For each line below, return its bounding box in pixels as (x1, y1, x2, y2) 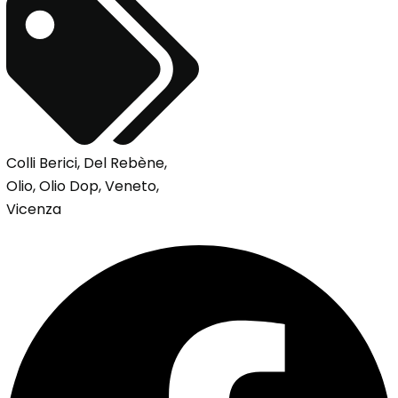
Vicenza (6, 199, 61, 220)
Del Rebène (84, 153, 164, 174)
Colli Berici (6, 153, 77, 174)
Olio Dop (39, 176, 99, 197)
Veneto (105, 176, 156, 197)
